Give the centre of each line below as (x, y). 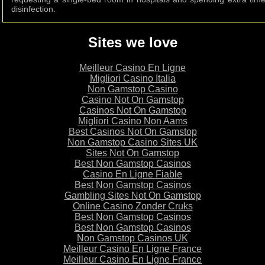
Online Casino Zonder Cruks (132, 206)
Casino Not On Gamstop (132, 99)
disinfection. (33, 9)
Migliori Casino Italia (132, 78)
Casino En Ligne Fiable (132, 174)
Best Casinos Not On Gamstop (132, 131)
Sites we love (132, 42)
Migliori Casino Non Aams (132, 121)
